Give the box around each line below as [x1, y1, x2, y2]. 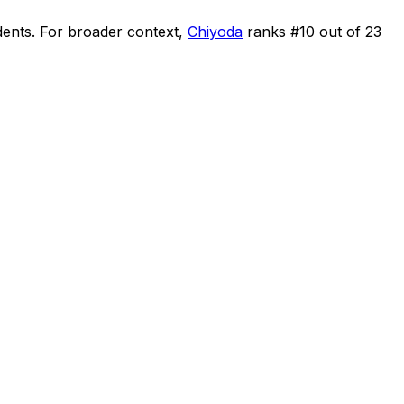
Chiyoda [188, 22, 243, 41]
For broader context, [40, 22, 183, 41]
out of [315, 22, 365, 41]
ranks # [247, 22, 299, 41]
